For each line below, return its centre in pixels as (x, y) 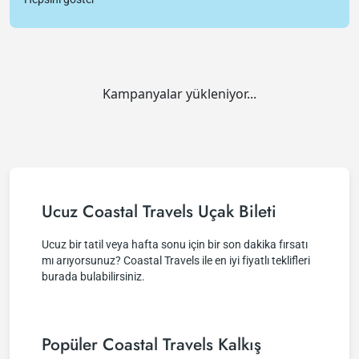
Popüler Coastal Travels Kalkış (151, 345)
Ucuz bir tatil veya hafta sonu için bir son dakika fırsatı (175, 244)
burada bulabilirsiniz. (93, 276)
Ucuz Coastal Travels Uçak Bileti (159, 212)
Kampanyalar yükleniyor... (179, 94)
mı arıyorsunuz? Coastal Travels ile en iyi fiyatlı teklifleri (176, 260)
